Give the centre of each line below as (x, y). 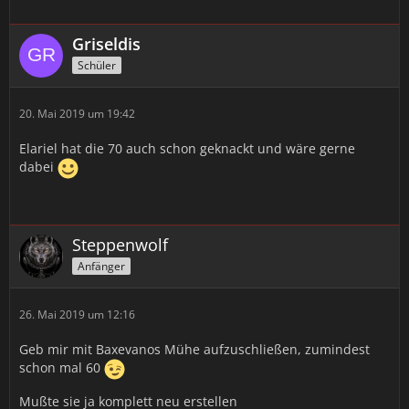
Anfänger (101, 266)
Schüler (97, 65)
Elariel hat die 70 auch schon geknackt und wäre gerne (187, 148)
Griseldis (106, 44)
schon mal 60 (62, 368)
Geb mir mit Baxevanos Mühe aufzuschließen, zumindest (194, 349)
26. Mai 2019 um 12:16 (77, 315)
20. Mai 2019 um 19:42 (77, 114)
